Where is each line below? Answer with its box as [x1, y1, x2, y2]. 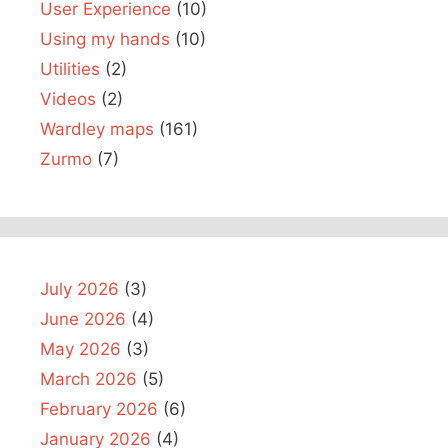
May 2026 [40, 338, 121, 359]
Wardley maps [40, 118, 154, 139]
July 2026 [40, 278, 119, 299]
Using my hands [40, 28, 170, 49]
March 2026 [40, 368, 137, 389]
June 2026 [40, 308, 126, 329]
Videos [40, 88, 96, 109]
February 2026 [40, 398, 158, 419]
